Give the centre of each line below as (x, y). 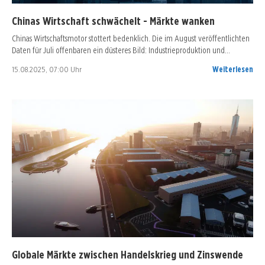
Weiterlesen (233, 70)
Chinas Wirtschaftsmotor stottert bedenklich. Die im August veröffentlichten (131, 38)
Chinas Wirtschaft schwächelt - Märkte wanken (113, 21)
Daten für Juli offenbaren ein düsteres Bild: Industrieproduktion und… (121, 50)
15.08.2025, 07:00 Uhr (47, 70)
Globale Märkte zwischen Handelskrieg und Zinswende (127, 255)
